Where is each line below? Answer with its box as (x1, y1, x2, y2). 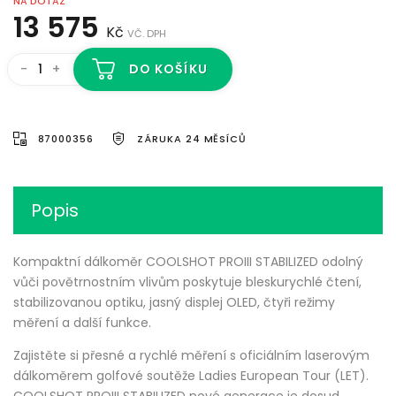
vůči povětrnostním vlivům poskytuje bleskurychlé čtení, (13, 273, 362, 292)
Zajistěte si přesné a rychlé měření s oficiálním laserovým (13, 346, 369, 365)
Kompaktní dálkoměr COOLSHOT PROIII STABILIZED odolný (13, 253, 363, 271)
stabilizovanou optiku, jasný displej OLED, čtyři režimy (13, 293, 335, 312)
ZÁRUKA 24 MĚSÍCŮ (137, 132, 247, 147)
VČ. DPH (127, 26, 166, 41)
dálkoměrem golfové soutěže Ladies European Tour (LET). (13, 367, 369, 385)
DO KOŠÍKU (129, 59, 208, 78)
